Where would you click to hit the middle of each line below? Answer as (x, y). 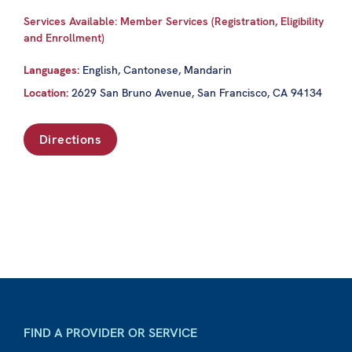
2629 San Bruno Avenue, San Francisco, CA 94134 (197, 92)
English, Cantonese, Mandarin (157, 70)
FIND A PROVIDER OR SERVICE (110, 333)
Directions (70, 139)
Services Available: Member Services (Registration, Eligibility (174, 21)
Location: (46, 92)
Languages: (53, 70)
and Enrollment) (64, 37)
